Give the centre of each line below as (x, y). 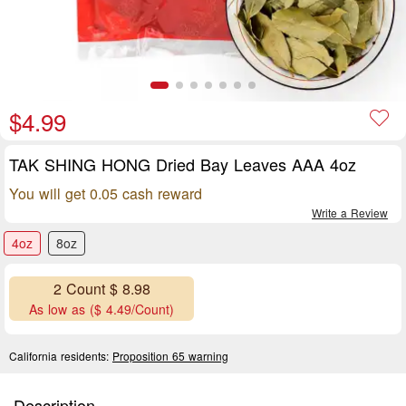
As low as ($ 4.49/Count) (101, 309)
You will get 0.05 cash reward (106, 193)
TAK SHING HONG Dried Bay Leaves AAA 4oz (183, 164)
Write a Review (350, 213)
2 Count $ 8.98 (101, 289)
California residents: (61, 355)
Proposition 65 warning (170, 355)
